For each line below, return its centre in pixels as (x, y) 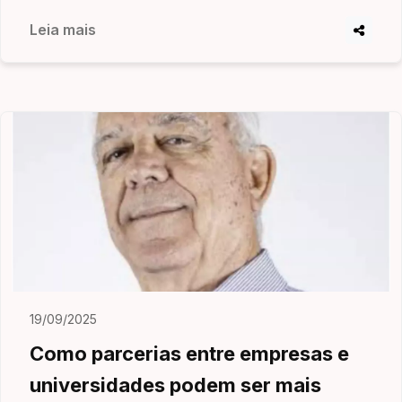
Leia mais (63, 30)
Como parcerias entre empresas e (189, 354)
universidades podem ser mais (175, 385)
